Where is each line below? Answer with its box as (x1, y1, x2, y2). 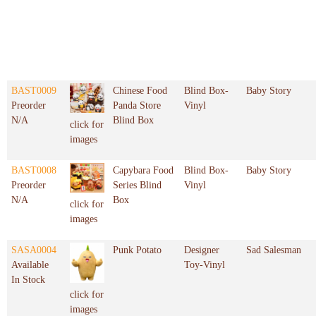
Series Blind (113, 180, 162, 191)
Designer (184, 245, 219, 256)
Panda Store (113, 100, 161, 111)
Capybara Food (113, 165, 174, 176)
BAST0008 (11, 165, 56, 176)
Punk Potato (113, 245, 162, 256)
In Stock (11, 274, 45, 286)
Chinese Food (113, 85, 167, 97)
